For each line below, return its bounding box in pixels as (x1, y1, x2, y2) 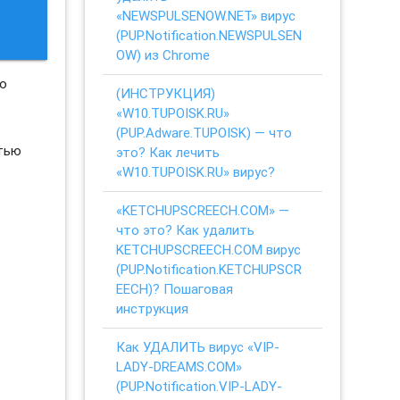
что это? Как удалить (116, 221, 255, 238)
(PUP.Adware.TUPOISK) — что (116, 123, 293, 141)
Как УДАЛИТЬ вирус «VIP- (116, 337, 280, 355)
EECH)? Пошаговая (116, 279, 234, 297)
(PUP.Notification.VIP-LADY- (116, 377, 283, 395)
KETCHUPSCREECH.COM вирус (116, 240, 302, 258)
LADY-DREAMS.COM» (116, 357, 243, 375)
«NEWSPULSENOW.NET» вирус (116, 6, 296, 24)
